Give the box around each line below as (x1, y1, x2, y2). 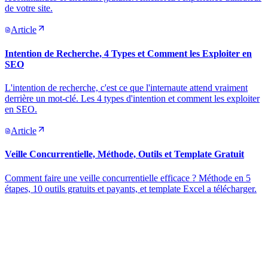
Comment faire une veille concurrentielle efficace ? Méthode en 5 (5, 172, 251, 183)
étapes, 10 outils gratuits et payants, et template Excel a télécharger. (5, 183, 257, 194)
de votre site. (5, 3, 53, 14)
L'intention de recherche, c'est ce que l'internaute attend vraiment (5, 83, 248, 93)
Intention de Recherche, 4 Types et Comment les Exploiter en (5, 48, 252, 59)
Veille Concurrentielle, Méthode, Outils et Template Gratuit (5, 149, 244, 160)
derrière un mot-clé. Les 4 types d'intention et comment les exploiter (5, 93, 260, 103)
